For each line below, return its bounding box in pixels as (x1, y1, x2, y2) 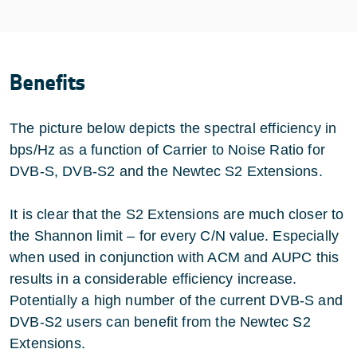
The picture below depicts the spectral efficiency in (10, 120, 337, 136)
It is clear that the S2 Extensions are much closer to (10, 206, 344, 222)
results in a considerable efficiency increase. (10, 270, 297, 287)
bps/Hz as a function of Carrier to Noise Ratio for (10, 141, 325, 158)
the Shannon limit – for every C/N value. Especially (10, 227, 339, 244)
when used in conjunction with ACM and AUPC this (10, 249, 339, 265)
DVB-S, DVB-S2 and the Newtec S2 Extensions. (10, 163, 323, 179)
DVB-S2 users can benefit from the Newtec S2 (10, 313, 311, 330)
